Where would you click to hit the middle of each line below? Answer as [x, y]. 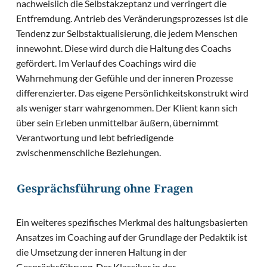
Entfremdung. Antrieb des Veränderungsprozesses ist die [132, 18]
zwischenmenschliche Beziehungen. [89, 153]
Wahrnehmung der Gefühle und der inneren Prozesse [125, 78]
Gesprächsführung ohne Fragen [105, 191]
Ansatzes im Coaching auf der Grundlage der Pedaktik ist [132, 237]
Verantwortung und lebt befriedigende [95, 138]
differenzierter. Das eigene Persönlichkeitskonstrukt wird [133, 93]
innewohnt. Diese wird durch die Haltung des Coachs [124, 48]
